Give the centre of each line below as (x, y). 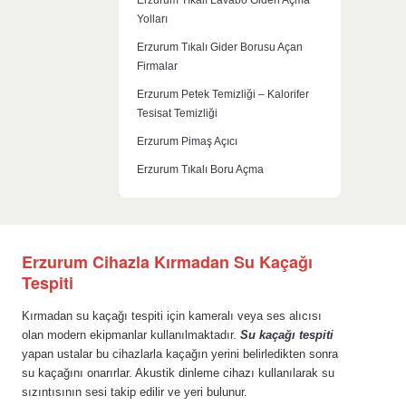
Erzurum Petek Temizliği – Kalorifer (223, 94)
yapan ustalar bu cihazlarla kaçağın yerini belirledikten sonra (179, 354)
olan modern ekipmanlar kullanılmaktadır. (130, 335)
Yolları (152, 19)
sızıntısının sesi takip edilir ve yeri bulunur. (134, 392)
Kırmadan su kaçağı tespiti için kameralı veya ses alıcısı (171, 316)
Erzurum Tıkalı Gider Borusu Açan (220, 47)
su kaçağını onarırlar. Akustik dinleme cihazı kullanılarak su (178, 373)
